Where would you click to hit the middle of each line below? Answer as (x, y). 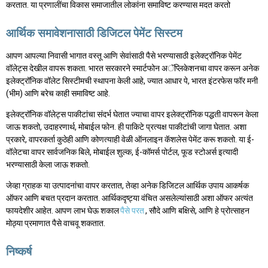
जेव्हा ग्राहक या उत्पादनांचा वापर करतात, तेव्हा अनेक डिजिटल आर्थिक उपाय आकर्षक (127, 185)
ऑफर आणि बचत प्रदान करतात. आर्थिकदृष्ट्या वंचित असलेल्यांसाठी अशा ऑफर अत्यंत (130, 198)
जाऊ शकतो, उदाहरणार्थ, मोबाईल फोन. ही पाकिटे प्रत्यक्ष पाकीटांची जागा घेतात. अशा (126, 127)
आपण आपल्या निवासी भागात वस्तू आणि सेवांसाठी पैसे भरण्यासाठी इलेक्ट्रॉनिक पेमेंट (124, 55)
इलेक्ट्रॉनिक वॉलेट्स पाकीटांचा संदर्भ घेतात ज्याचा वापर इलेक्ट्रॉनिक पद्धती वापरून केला (132, 114)
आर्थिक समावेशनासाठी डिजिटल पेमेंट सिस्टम (94, 33)
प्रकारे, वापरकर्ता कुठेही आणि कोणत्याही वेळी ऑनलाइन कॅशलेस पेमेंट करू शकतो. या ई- (130, 139)
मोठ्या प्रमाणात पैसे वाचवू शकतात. (56, 223)
